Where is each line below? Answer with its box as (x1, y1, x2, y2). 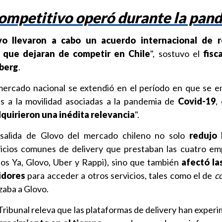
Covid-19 (178, 96, 216, 107)
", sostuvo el (150, 48, 203, 59)
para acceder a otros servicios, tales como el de (25, 170, 215, 181)
